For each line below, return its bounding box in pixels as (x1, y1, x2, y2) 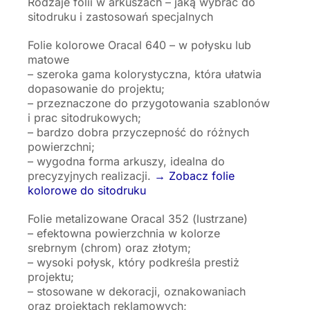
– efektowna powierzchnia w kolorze (28, 226, 220, 240)
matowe (28, 52, 69, 66)
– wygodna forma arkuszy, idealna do (28, 154, 225, 168)
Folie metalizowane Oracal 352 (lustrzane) (28, 211, 248, 226)
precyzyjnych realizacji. (28, 168, 154, 183)
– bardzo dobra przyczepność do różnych (28, 125, 249, 139)
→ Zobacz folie (154, 168, 235, 183)
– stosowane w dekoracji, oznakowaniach (28, 284, 246, 298)
